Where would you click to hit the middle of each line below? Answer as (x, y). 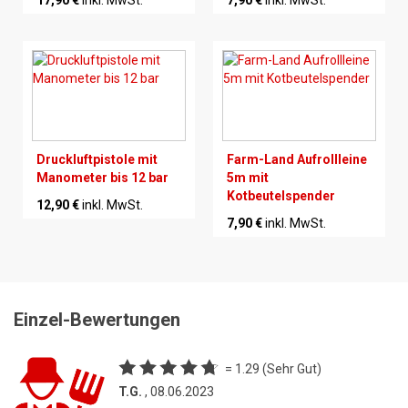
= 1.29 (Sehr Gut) (273, 368)
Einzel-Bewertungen (97, 319)
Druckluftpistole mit (97, 159)
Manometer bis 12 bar (102, 177)
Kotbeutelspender (281, 195)
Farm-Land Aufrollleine (297, 159)
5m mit (248, 177)
